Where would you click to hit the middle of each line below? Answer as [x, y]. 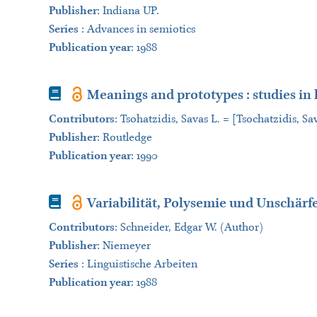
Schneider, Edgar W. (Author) [191, 227]
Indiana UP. [131, 11]
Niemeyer [126, 246]
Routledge [127, 138]
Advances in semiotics [141, 29]
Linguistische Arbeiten [142, 264]
